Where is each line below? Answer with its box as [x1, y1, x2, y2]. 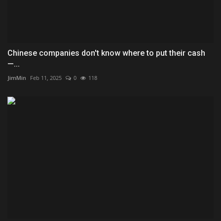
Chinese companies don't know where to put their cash [7, 48, 205, 58]
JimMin [7, 74, 26, 81]
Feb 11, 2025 [30, 74, 62, 81]
